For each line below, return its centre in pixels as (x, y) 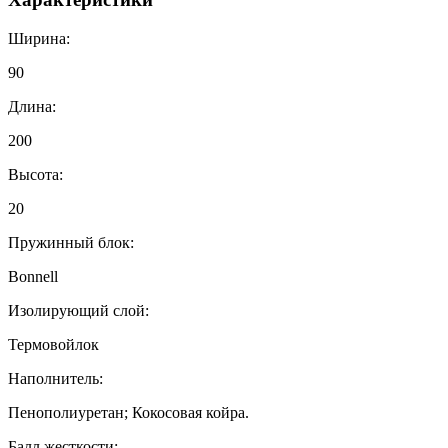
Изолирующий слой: (78, 311)
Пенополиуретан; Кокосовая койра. (128, 413)
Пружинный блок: (71, 243)
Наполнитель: (55, 379)
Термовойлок (53, 345)
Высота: (35, 175)
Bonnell (33, 277)
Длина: (32, 107)
